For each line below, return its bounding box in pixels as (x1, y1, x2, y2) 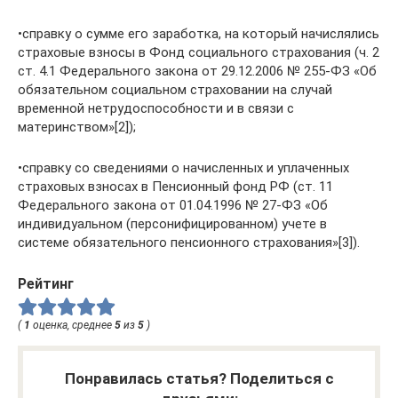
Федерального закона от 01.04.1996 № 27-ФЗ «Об (18, 196, 328, 213)
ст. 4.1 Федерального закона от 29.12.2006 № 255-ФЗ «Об (18, 62, 377, 79)
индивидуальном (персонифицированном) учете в (18, 215, 327, 232)
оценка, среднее (30, 319, 115, 332)
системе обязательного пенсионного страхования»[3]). (18, 234, 360, 251)
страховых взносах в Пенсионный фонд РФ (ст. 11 (18, 178, 333, 195)
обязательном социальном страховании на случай (18, 81, 332, 98)
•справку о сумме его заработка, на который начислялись (18, 25, 379, 42)
